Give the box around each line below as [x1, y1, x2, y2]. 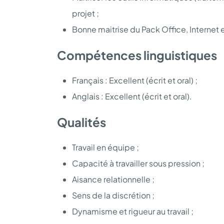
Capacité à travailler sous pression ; [72, 157, 204, 168]
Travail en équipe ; [72, 141, 139, 152]
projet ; [72, 7, 99, 18]
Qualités [57, 114, 106, 129]
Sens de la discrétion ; [72, 189, 154, 200]
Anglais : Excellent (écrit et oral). [72, 90, 192, 101]
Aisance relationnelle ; [72, 173, 154, 184]
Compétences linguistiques [57, 47, 217, 62]
